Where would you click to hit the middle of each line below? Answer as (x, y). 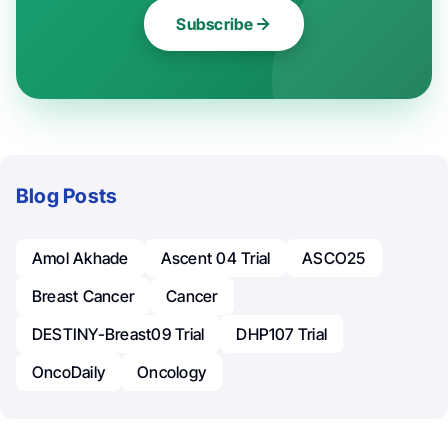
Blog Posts (67, 196)
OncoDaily (69, 372)
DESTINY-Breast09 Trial (118, 334)
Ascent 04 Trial (215, 258)
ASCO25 (334, 258)
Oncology (172, 372)
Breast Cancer (83, 296)
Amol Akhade (80, 258)
